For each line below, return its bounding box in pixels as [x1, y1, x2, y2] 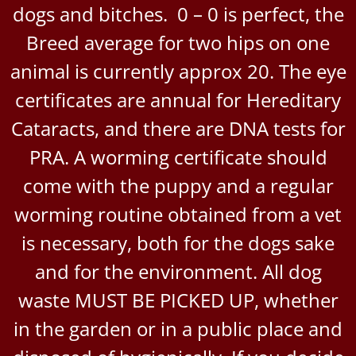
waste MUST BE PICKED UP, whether [17, 286, 339, 313]
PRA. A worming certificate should [29, 143, 327, 170]
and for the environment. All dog [34, 257, 322, 284]
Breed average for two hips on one [26, 29, 330, 56]
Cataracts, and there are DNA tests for [10, 114, 346, 141]
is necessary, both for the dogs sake [21, 229, 335, 256]
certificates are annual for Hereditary [15, 86, 341, 113]
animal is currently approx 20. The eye [10, 57, 346, 84]
